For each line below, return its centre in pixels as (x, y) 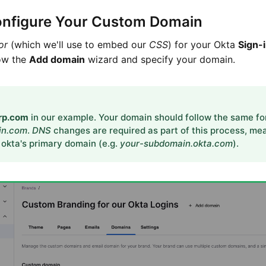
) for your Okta (203, 44)
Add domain (57, 59)
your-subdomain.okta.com (176, 143)
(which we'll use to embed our (78, 44)
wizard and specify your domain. (160, 59)
